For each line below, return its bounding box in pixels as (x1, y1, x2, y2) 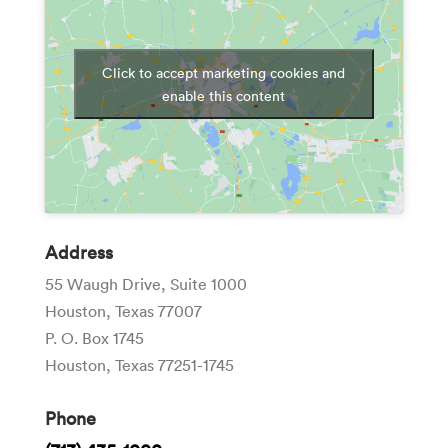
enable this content (162, 85, 286, 105)
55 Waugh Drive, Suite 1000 (44, 273, 247, 294)
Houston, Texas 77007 (44, 300, 202, 321)
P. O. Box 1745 (44, 327, 144, 348)
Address (44, 239, 113, 264)
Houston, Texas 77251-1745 (44, 354, 234, 375)
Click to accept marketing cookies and (102, 62, 346, 82)
